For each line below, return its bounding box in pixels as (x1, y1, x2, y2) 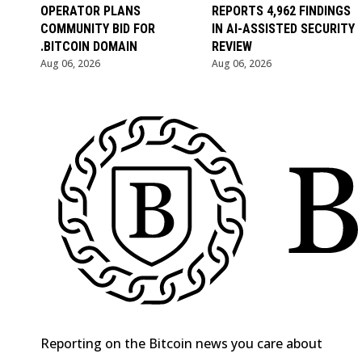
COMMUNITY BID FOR (40, 21, 155, 37)
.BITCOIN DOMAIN (40, 39, 137, 55)
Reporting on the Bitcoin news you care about (40, 334, 322, 352)
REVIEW (211, 39, 252, 55)
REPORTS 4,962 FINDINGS (211, 3, 351, 19)
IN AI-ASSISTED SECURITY (211, 21, 355, 37)
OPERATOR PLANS (40, 3, 141, 19)
